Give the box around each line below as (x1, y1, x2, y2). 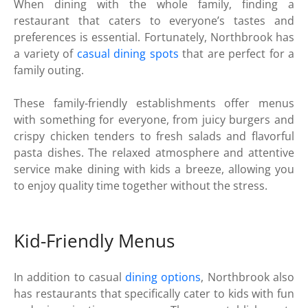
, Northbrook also (201, 269, 295, 285)
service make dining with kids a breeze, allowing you (14, 162, 294, 177)
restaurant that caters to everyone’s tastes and (14, 13, 294, 29)
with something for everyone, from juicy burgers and (14, 112, 294, 128)
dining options (125, 269, 201, 285)
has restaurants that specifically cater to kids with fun (14, 285, 294, 301)
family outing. (14, 63, 84, 78)
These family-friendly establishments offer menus (14, 96, 294, 111)
